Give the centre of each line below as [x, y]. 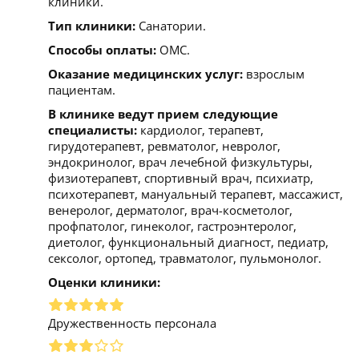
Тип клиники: [92, 25]
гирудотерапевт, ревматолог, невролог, [164, 145]
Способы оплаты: [102, 49]
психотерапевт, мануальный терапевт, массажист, [196, 194]
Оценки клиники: [104, 282]
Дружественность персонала [132, 323]
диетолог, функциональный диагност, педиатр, [188, 242]
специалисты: [93, 129]
